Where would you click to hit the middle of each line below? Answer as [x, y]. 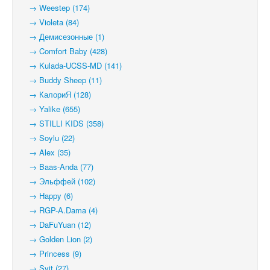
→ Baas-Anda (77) [58, 167]
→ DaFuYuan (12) [56, 224]
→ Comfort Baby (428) [64, 51]
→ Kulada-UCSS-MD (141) [72, 65]
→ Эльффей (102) [58, 181]
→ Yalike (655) [51, 109]
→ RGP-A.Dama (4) [60, 210]
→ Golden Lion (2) [57, 239]
